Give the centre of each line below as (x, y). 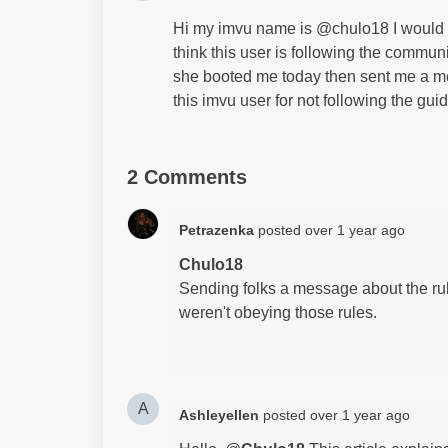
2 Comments (187, 177)
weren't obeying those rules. (278, 312)
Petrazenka (216, 230)
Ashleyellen (219, 415)
